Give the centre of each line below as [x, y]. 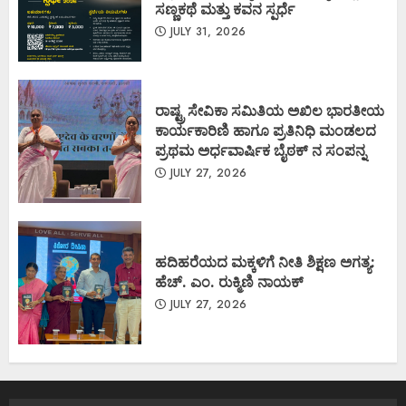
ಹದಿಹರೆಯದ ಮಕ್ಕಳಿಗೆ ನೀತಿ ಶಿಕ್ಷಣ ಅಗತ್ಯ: [267, 262]
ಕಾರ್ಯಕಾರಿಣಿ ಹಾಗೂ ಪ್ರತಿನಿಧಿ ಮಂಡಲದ [266, 130]
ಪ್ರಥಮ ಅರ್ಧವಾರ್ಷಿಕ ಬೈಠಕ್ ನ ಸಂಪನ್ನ [261, 150]
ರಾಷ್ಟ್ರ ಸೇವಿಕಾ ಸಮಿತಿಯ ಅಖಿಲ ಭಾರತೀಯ [270, 111]
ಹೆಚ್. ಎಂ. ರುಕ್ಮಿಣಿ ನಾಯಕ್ [229, 282]
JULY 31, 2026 [206, 32]
